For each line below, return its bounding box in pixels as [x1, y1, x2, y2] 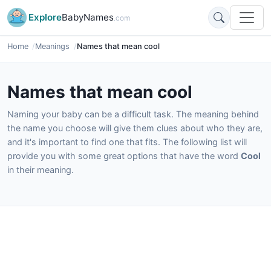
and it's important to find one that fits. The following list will [7, 137, 247, 147]
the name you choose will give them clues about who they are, [7, 123, 263, 133]
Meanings [35, 42, 70, 51]
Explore [28, 11, 62, 23]
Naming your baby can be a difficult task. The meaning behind [7, 109, 259, 119]
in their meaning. [7, 165, 74, 175]
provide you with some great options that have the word [7, 151, 241, 161]
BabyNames [62, 11, 114, 23]
